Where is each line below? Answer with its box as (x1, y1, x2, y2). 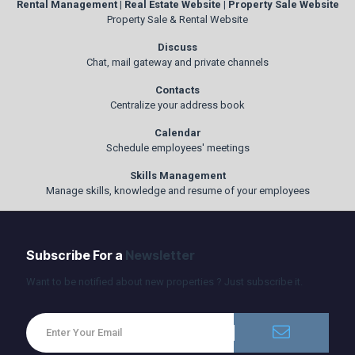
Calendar (154, 127, 201, 139)
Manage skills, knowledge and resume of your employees (45, 185, 310, 197)
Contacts (155, 84, 200, 96)
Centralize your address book (110, 99, 245, 111)
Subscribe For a (25, 247, 125, 263)
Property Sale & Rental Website (107, 13, 248, 25)
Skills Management (129, 170, 226, 181)
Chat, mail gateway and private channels (86, 56, 269, 68)
